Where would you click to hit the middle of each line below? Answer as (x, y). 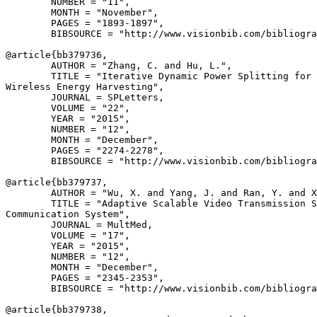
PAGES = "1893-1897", (85, 23)
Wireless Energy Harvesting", (85, 87)
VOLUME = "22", (68, 108)
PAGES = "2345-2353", (85, 278)
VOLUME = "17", (68, 235)
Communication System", (68, 214)
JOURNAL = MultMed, (79, 225)
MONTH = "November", (82, 12)
